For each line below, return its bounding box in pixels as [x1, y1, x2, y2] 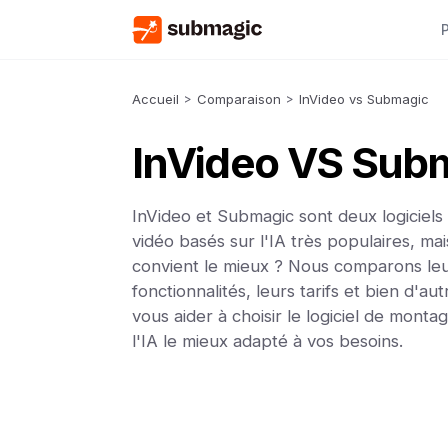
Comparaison [197, 91, 281, 107]
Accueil [132, 91, 179, 107]
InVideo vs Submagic [299, 91, 429, 107]
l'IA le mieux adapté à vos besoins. [132, 331, 403, 351]
